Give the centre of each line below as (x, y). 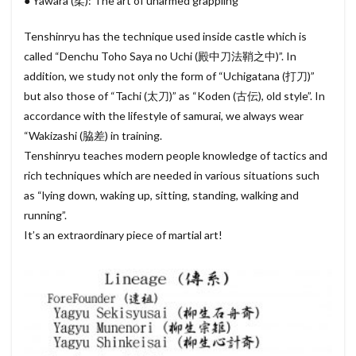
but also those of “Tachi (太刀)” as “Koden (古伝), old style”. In (174, 96)
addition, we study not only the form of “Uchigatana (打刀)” (169, 76)
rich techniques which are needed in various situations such (172, 175)
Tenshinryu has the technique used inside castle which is (165, 36)
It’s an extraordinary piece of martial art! (123, 235)
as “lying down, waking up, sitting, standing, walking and (161, 195)
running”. (45, 215)
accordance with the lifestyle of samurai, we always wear (164, 116)
